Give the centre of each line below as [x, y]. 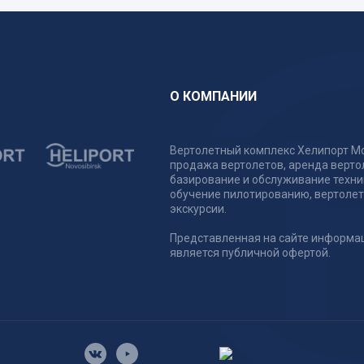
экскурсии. [198, 208]
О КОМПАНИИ [213, 96]
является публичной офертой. [250, 252]
